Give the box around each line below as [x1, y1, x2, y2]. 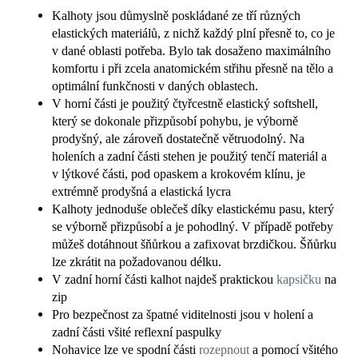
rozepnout [199, 342, 249, 356]
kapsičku [276, 272, 321, 286]
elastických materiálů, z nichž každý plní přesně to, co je [52, 26, 335, 40]
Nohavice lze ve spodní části [52, 342, 199, 356]
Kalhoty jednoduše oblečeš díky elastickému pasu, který [52, 201, 334, 216]
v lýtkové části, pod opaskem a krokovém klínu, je [52, 166, 305, 181]
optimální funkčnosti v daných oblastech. [52, 78, 258, 93]
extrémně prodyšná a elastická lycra [52, 184, 231, 198]
